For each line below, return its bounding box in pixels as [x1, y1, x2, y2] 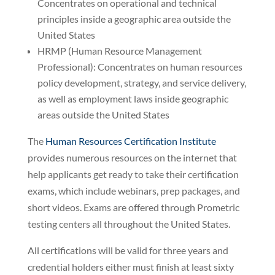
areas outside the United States [37, 109, 169, 121]
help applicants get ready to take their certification [27, 168, 239, 180]
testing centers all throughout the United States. [27, 218, 230, 230]
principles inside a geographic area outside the [37, 13, 231, 25]
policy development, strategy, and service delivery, [37, 77, 246, 89]
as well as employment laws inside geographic [37, 93, 228, 105]
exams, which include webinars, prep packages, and [27, 185, 240, 197]
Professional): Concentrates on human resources [37, 61, 242, 73]
